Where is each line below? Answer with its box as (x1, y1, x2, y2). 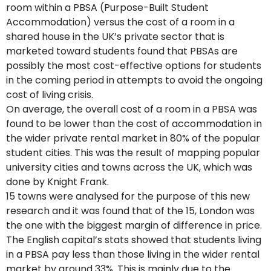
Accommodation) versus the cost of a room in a (6, 15, 235, 29)
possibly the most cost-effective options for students (6, 58, 261, 73)
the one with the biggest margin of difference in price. (6, 218, 262, 232)
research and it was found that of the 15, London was (6, 203, 255, 218)
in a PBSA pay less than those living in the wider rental (6, 247, 260, 261)
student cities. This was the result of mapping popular (6, 145, 260, 160)
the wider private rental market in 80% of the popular (6, 131, 260, 145)
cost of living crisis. (6, 87, 93, 102)
